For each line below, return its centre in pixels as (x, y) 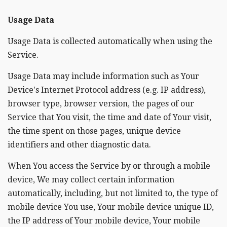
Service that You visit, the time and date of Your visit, (109, 117)
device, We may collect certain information (91, 180)
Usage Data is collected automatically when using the (110, 41)
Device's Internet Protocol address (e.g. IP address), (107, 90)
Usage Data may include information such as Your (103, 76)
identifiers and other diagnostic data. (79, 145)
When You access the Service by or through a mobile (109, 166)
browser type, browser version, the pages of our (101, 104)
